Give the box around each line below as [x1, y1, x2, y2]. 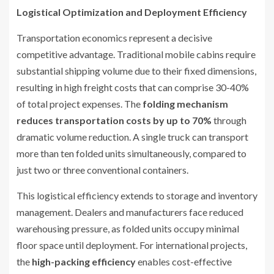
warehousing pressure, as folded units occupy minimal [17, 222, 239, 234]
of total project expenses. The [17, 97, 143, 109]
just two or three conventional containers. [17, 163, 188, 176]
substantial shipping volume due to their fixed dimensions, [17, 64, 256, 76]
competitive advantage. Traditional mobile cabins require [17, 48, 256, 60]
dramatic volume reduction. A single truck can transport [17, 130, 248, 143]
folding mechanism [143, 97, 228, 109]
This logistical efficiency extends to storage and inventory [17, 189, 257, 201]
